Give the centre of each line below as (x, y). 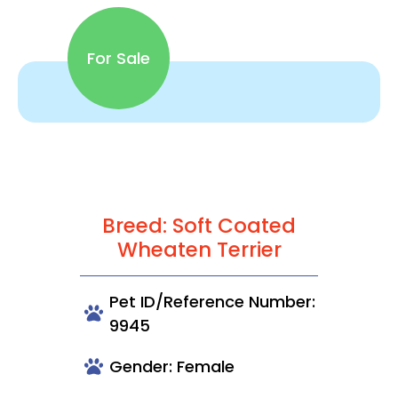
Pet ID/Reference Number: (212, 301)
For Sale (118, 58)
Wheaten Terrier (199, 249)
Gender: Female (172, 366)
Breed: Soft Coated (199, 225)
